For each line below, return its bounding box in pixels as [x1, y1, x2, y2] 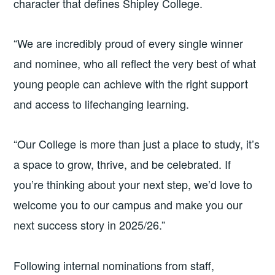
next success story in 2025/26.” [14, 217, 166, 233]
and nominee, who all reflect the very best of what [14, 55, 257, 71]
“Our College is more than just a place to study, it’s [14, 136, 260, 152]
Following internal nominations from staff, [14, 257, 215, 273]
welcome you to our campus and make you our [14, 196, 243, 213]
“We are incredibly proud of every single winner [14, 34, 244, 51]
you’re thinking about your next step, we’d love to [14, 176, 253, 193]
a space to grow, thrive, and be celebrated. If [14, 156, 231, 172]
